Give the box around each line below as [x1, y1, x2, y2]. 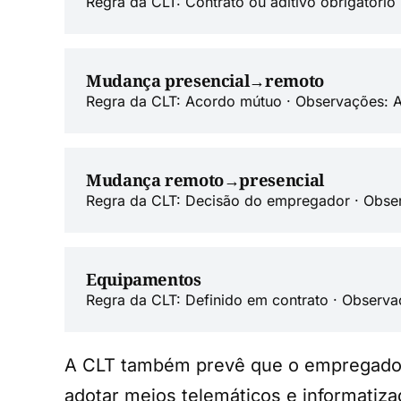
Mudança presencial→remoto [86, 68, 324, 91]
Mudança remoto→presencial [86, 167, 324, 191]
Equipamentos [86, 267, 201, 290]
